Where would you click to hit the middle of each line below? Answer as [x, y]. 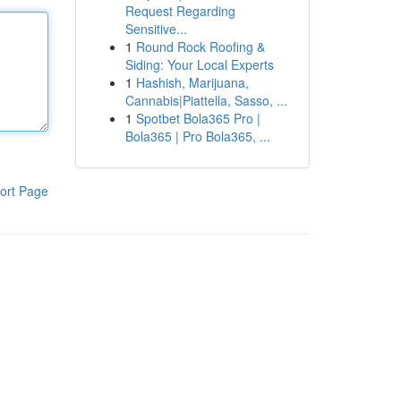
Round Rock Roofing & [200, 47]
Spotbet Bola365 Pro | [198, 118]
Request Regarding [180, 11]
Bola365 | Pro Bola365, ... [197, 136]
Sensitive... [156, 29]
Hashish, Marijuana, [192, 82]
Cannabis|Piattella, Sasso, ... [206, 100]
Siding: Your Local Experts [199, 64]
